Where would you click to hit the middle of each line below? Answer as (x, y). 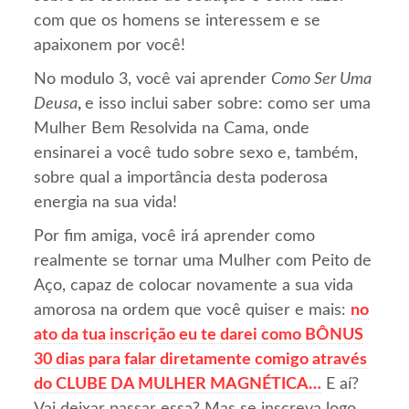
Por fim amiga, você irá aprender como (175, 236)
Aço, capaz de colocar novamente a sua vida (194, 285)
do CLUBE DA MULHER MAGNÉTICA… (178, 384)
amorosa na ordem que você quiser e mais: (193, 310)
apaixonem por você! (110, 45)
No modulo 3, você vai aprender (153, 79)
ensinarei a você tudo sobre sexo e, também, (196, 153)
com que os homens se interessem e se (178, 21)
